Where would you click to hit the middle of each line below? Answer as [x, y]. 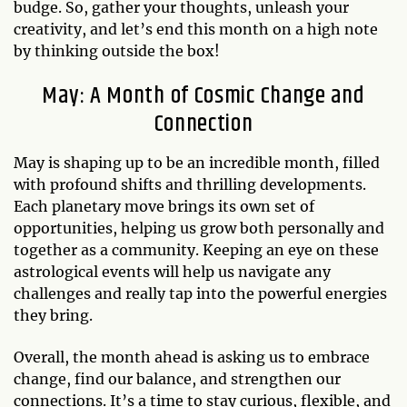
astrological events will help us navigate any [172, 271]
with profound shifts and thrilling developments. [190, 184]
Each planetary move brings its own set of [164, 206]
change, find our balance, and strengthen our [177, 378]
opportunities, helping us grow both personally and [199, 228]
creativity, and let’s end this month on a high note [196, 29]
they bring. [53, 315]
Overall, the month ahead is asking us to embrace [192, 357]
